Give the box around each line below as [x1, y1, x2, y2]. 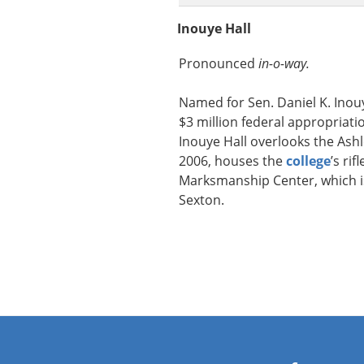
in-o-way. [258, 54, 310, 73]
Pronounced [179, 54, 258, 73]
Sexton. [179, 191, 224, 210]
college [286, 152, 331, 171]
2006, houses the [179, 152, 286, 171]
